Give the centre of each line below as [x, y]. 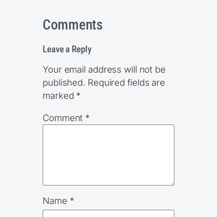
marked [60, 96]
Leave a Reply [67, 49]
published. [64, 83]
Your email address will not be [104, 70]
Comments [73, 25]
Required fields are [126, 83]
